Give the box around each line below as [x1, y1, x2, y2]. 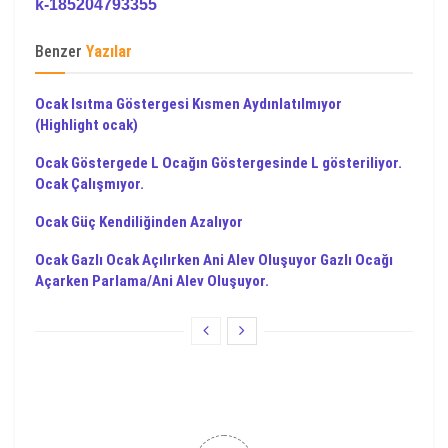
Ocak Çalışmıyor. [35, 175, 144, 193]
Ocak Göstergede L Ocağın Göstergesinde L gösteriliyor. [35, 154, 402, 172]
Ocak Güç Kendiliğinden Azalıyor [35, 213, 243, 231]
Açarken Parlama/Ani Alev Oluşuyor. [35, 272, 269, 290]
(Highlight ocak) [35, 116, 138, 134]
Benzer [35, 42, 82, 61]
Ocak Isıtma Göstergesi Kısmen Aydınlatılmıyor [35, 95, 342, 113]
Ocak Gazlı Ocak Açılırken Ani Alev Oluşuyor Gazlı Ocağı [35, 251, 393, 269]
